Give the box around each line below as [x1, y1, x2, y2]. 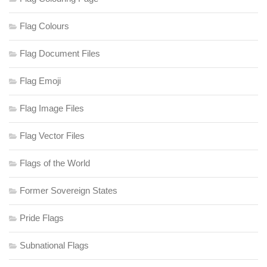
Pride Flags [20, 213, 64, 223]
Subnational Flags [20, 240, 89, 251]
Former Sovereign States [20, 185, 117, 196]
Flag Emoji [20, 76, 61, 86]
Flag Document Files [20, 48, 100, 59]
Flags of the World [20, 158, 90, 169]
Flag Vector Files [20, 131, 85, 141]
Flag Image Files [20, 103, 84, 114]
